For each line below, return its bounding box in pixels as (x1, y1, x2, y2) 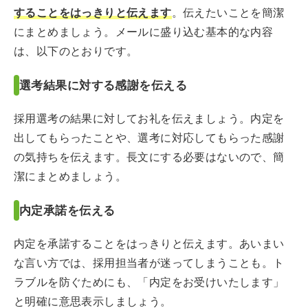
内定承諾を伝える (19, 203, 115, 217)
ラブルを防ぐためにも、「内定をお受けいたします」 (14, 276, 285, 289)
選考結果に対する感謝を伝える (19, 78, 187, 92)
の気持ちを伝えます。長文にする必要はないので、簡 (14, 151, 285, 164)
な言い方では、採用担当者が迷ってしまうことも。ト (14, 256, 285, 269)
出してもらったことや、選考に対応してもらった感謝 (14, 131, 285, 144)
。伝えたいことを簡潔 (171, 6, 285, 19)
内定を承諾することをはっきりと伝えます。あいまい (14, 237, 285, 250)
